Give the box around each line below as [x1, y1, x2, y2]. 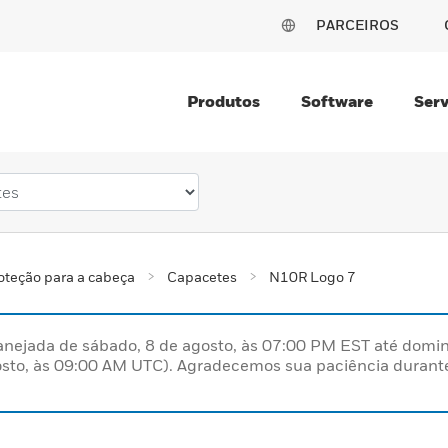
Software [301, 91, 373, 111]
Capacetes [167, 268, 237, 285]
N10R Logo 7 [269, 268, 356, 285]
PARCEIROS [316, 16, 399, 33]
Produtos [187, 91, 260, 111]
